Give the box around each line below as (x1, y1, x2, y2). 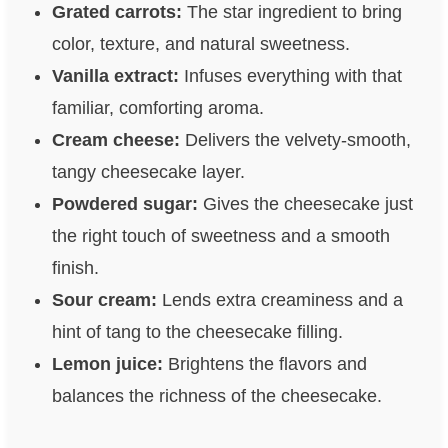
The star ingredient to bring (181, 2, 402, 23)
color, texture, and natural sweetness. (51, 34, 350, 55)
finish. (51, 258, 99, 279)
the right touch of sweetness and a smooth (51, 226, 390, 247)
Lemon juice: (51, 354, 163, 375)
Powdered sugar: (51, 194, 198, 215)
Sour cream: (51, 290, 157, 311)
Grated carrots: (51, 2, 182, 23)
